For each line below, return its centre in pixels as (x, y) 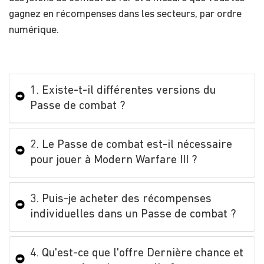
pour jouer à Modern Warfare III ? (114, 160)
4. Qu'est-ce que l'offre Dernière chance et (137, 253)
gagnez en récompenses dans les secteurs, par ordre (125, 14)
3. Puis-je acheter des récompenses (121, 199)
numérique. (34, 30)
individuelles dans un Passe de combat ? (133, 214)
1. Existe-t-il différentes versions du (123, 90)
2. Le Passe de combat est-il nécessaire (131, 145)
